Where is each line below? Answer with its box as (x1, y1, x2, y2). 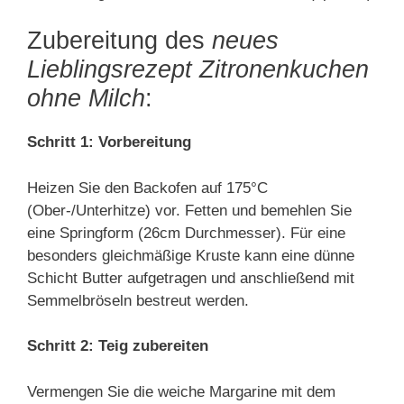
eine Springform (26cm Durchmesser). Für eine (27, 224, 345, 242)
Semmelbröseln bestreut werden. (27, 291, 249, 309)
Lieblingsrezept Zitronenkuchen (27, 56, 369, 83)
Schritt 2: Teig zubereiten (27, 337, 208, 354)
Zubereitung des (27, 27, 212, 54)
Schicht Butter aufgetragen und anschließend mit (27, 269, 354, 287)
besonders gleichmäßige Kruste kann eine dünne (27, 246, 354, 264)
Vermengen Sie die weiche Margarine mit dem (27, 382, 335, 400)
